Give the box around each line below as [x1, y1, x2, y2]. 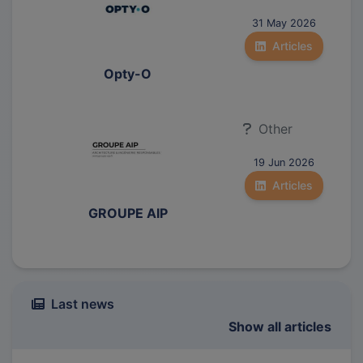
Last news [51, 295, 114, 312]
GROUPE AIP [88, 204, 168, 221]
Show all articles [228, 318, 331, 335]
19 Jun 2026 [254, 156, 314, 169]
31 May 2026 [252, 16, 316, 29]
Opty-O [104, 65, 152, 82]
